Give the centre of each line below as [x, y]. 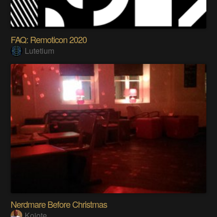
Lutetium [40, 50]
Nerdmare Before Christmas [59, 204]
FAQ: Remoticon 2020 [49, 39]
